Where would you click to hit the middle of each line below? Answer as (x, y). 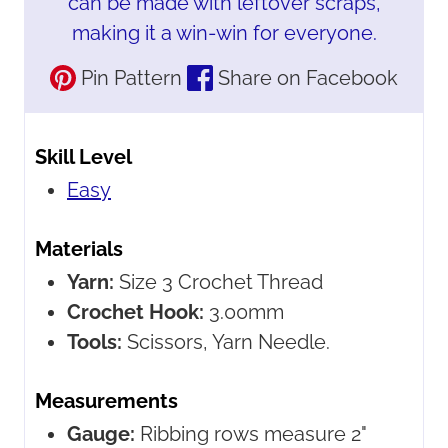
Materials (79, 249)
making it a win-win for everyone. (224, 33)
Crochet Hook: (135, 312)
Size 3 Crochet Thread (221, 282)
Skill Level (83, 157)
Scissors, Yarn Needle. (228, 342)
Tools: (94, 342)
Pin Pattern (129, 78)
